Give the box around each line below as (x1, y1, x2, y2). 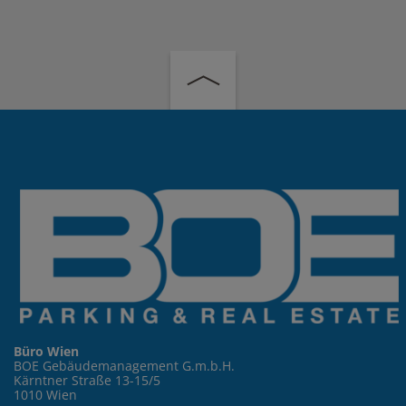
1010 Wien (14, 386, 77, 404)
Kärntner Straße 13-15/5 (14, 372, 160, 390)
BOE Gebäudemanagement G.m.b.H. (14, 357, 235, 375)
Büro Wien (14, 343, 79, 361)
